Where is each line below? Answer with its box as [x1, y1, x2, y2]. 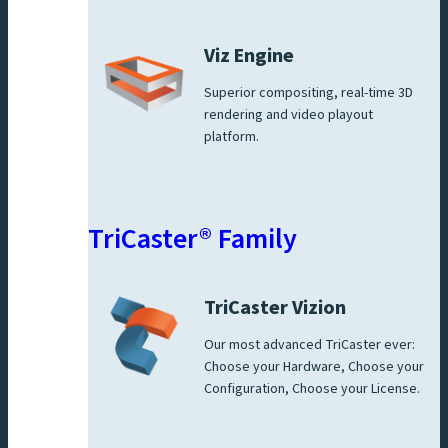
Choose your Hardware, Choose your [204, 356, 424, 377]
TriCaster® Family [88, 218, 297, 259]
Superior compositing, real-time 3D [204, 82, 413, 103]
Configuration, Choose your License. [204, 378, 420, 399]
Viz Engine [204, 41, 294, 70]
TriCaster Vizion [204, 293, 346, 322]
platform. [204, 126, 262, 147]
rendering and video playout [204, 104, 373, 125]
